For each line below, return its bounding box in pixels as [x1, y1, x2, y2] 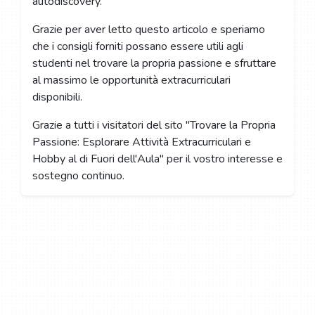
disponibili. [32, 89, 82, 105]
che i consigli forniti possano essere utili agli [32, 38, 243, 54]
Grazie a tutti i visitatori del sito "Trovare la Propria [32, 117, 276, 133]
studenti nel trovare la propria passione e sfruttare [32, 55, 276, 71]
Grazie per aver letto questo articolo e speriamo [32, 21, 265, 37]
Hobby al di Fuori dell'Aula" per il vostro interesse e [32, 150, 283, 167]
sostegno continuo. [32, 167, 124, 184]
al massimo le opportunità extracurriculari [32, 72, 231, 88]
